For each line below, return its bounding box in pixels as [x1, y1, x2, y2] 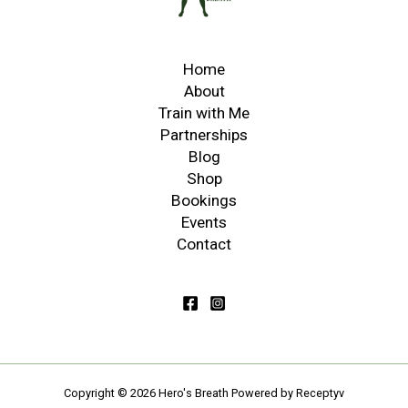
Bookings [171, 190, 237, 209]
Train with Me [158, 103, 250, 122]
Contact [177, 234, 231, 253]
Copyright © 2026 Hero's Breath [64, 385, 231, 400]
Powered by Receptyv [231, 385, 344, 400]
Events [181, 212, 227, 231]
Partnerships [160, 125, 248, 144]
